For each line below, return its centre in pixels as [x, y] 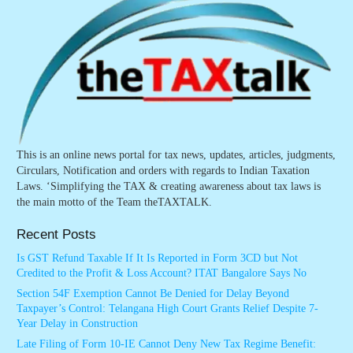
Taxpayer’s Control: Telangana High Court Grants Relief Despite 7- [167, 308]
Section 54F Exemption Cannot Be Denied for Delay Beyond [153, 293]
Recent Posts [56, 234]
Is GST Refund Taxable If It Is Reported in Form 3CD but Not [157, 258]
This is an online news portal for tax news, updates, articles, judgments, [176, 154]
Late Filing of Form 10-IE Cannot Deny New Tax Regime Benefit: [166, 344]
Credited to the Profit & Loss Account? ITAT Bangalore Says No [162, 273]
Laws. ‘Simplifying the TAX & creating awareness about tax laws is [169, 186]
